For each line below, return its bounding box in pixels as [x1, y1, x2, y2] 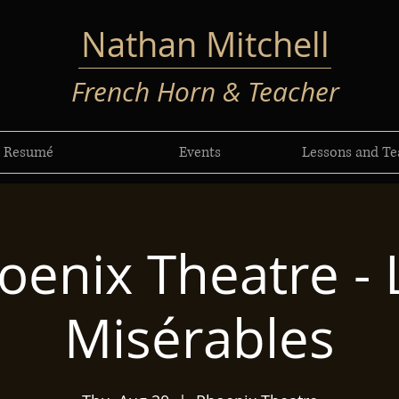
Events [178, 142, 221, 162]
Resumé [4, 142, 53, 162]
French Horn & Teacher [71, 74, 339, 110]
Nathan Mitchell [81, 21, 330, 67]
